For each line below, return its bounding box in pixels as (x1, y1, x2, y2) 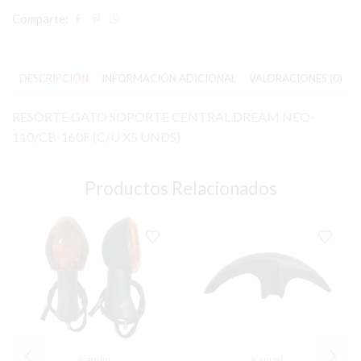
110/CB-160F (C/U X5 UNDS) (12, 128, 180, 144)
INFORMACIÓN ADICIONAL (101, 72, 236, 85)
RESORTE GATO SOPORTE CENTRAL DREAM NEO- (12, 108, 315, 124)
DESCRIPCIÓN (19, 72, 89, 85)
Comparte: (12, 11, 68, 27)
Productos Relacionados (84, 176, 277, 199)
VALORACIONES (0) (248, 72, 342, 85)
